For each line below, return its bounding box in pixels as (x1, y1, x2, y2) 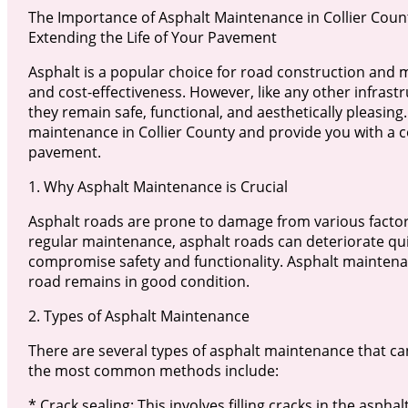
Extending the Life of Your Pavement (27, 27, 277, 48)
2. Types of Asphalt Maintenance (27, 306, 250, 327)
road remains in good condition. (27, 271, 250, 292)
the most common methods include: (27, 361, 279, 382)
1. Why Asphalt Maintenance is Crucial (27, 177, 288, 198)
